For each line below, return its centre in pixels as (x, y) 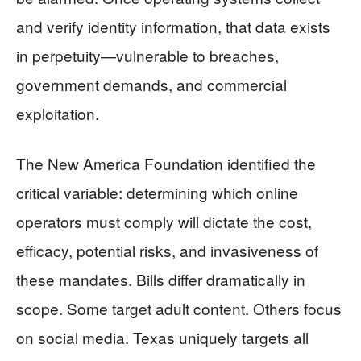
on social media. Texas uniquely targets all (162, 338)
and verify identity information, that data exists (173, 27)
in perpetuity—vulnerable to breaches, (147, 56)
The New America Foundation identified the (166, 164)
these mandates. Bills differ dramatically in (161, 280)
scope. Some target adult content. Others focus (179, 309)
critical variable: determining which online (157, 193)
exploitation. (58, 114)
